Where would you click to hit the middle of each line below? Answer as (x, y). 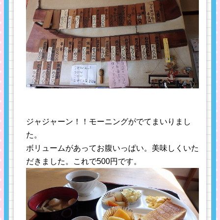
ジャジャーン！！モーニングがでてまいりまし (109, 122)
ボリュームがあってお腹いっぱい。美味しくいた (112, 148)
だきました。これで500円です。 (84, 162)
